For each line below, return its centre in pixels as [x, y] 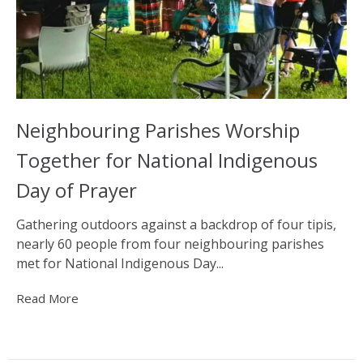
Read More [47, 298]
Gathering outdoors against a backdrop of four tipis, [176, 224]
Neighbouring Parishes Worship [158, 130]
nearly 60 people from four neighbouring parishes [170, 243]
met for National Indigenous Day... [120, 263]
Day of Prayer [77, 190]
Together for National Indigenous [167, 160]
